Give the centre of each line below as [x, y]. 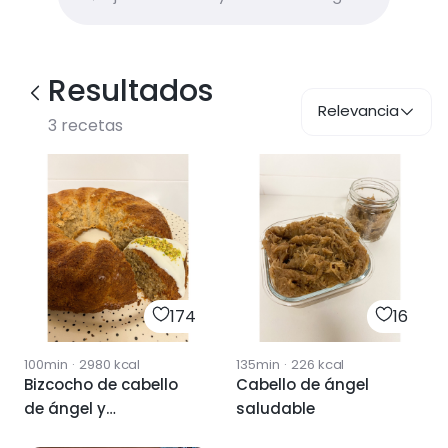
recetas [90, 125]
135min [258, 364]
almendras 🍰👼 [84, 432]
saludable [275, 408]
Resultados [130, 91]
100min [46, 364]
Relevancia [358, 110]
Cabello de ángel [302, 384]
